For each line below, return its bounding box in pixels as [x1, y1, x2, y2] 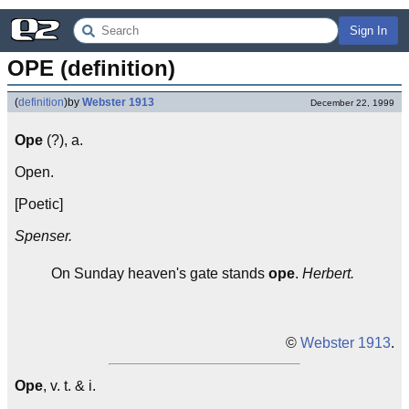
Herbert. [302, 266, 354, 281]
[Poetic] [15, 196, 63, 212]
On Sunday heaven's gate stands [51, 266, 268, 281]
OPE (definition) [7, 56, 175, 80]
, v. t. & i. [43, 378, 96, 393]
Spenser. [15, 228, 72, 244]
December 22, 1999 [310, 98, 394, 108]
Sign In [350, 24, 387, 37]
